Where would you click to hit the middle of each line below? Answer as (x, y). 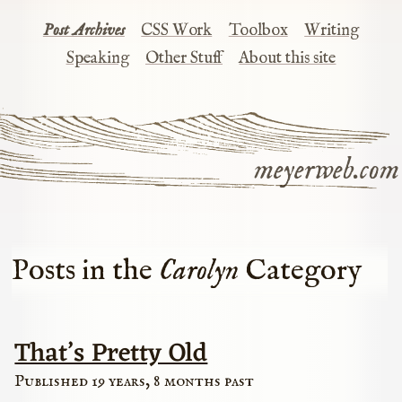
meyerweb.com (326, 170)
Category (301, 271)
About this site (288, 59)
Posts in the (86, 271)
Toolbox (258, 31)
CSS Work (177, 31)
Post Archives (83, 31)
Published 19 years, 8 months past (135, 381)
